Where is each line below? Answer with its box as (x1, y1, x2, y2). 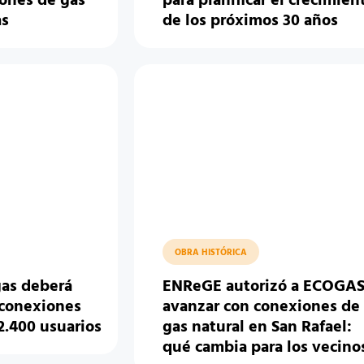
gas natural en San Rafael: (162, 314, 353, 340)
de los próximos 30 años (162, 8, 339, 34)
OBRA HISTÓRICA (175, 245, 248, 260)
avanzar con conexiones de (162, 294, 361, 320)
